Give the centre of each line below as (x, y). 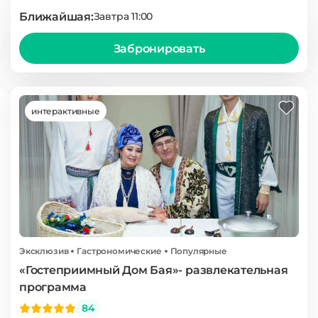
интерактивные (66, 111)
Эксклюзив (44, 251)
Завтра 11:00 (123, 16)
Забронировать (159, 48)
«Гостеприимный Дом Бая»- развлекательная (154, 270)
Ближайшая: (56, 16)
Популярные (198, 251)
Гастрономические (119, 251)
